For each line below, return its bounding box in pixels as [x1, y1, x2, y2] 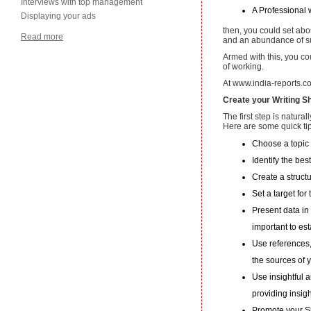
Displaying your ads [21, 11, 96, 21]
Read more [21, 32, 63, 42]
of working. [223, 62, 264, 72]
